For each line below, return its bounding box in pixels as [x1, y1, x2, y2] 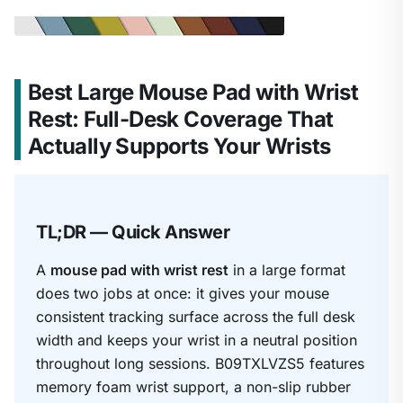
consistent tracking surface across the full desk [36, 307, 355, 326]
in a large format [228, 260, 345, 279]
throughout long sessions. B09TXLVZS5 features [36, 354, 364, 372]
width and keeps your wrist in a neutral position [36, 330, 357, 349]
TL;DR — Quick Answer [36, 220, 229, 243]
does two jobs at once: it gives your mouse [36, 283, 329, 302]
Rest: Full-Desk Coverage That [27, 105, 334, 132]
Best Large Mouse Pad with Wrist [27, 78, 359, 105]
